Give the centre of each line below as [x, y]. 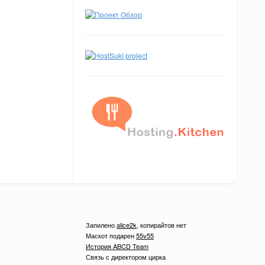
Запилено [101, 225]
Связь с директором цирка [126, 257]
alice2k [127, 225]
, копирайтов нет [161, 225]
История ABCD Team [117, 246]
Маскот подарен [111, 235]
